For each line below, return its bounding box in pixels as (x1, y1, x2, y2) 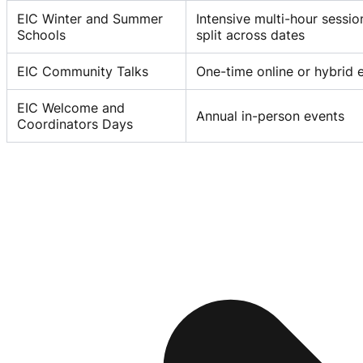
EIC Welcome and (17, 99, 125, 116)
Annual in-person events (196, 107, 344, 124)
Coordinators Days (17, 115, 133, 132)
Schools (17, 26, 66, 43)
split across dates (196, 26, 305, 43)
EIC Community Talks (17, 62, 148, 79)
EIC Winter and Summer (17, 10, 163, 27)
